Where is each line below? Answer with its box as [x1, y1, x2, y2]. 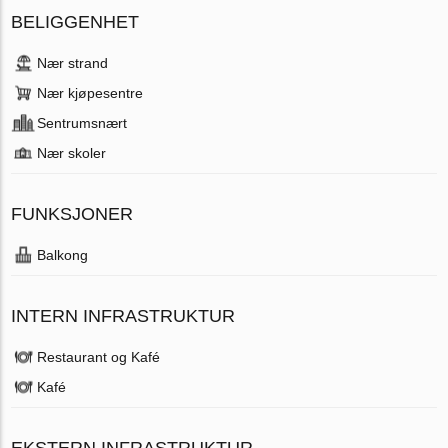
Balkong [37, 246, 89, 263]
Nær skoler [37, 144, 107, 161]
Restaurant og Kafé [37, 348, 161, 365]
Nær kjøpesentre [37, 84, 144, 101]
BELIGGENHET [11, 11, 140, 32]
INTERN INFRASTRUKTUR [11, 305, 236, 326]
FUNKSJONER [11, 203, 134, 224]
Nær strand [37, 54, 109, 71]
